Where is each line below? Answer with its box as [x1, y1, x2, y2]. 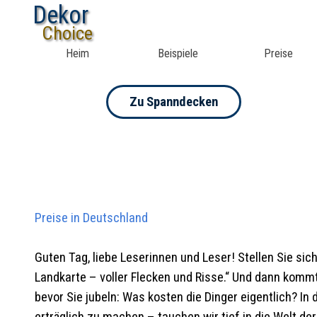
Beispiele [157, 47, 198, 60]
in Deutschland [70, 210, 148, 226]
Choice [42, 22, 93, 45]
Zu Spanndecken [129, 94, 218, 110]
